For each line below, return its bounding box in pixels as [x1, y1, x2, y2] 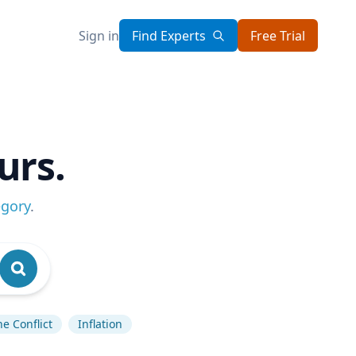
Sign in [79, 26, 119, 44]
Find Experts [132, 26, 206, 44]
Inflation [78, 316, 122, 331]
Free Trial [250, 26, 305, 44]
